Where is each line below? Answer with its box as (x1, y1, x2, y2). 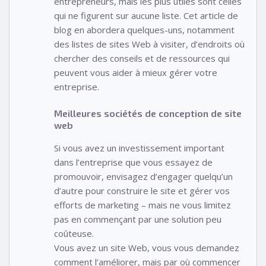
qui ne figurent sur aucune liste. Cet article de (54, 9, 238, 22)
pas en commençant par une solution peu (54, 213, 221, 225)
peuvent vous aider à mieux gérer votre (54, 66, 217, 79)
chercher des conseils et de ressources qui (54, 52, 230, 65)
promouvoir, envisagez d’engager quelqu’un (54, 170, 233, 182)
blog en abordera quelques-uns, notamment (54, 24, 235, 36)
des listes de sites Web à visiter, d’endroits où (54, 38, 245, 50)
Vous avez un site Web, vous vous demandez (54, 241, 239, 254)
